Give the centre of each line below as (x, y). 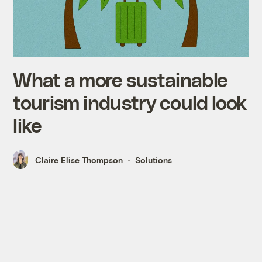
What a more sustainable (120, 79)
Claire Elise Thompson (79, 160)
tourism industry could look (130, 102)
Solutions (154, 160)
